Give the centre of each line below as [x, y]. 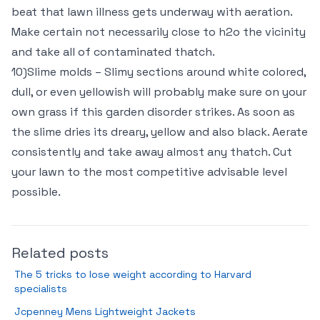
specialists [41, 289]
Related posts [60, 253]
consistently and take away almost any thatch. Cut [152, 152]
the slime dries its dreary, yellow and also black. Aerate [160, 132]
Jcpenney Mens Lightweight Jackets [105, 311]
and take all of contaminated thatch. [113, 52]
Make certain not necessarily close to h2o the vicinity [159, 32]
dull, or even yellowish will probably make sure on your [159, 92]
